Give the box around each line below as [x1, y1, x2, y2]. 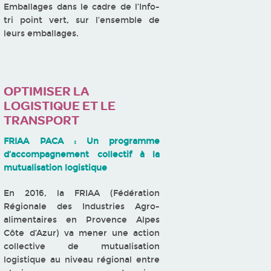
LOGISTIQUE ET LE [4, 97, 116, 114]
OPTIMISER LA [4, 83, 90, 99]
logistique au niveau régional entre [4, 254, 160, 265]
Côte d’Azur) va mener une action [4, 227, 160, 238]
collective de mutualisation [4, 241, 160, 252]
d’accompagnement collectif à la [4, 149, 160, 160]
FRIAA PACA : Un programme [4, 135, 160, 146]
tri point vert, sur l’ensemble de [4, 15, 160, 25]
